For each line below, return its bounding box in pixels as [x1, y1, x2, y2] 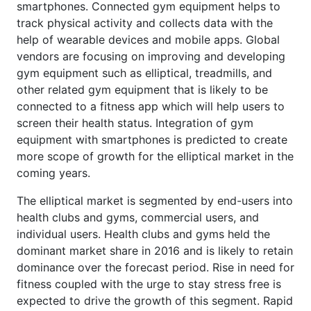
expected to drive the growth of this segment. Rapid [17, 293, 293, 308]
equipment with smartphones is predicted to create [17, 132, 287, 146]
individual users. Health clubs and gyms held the [17, 226, 270, 241]
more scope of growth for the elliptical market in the [17, 149, 294, 163]
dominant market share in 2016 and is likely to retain [17, 243, 293, 258]
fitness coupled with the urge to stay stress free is [17, 276, 281, 291]
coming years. [17, 165, 90, 180]
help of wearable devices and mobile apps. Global [17, 32, 280, 47]
